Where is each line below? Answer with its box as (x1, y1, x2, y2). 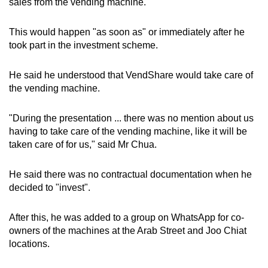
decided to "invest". (9, 182, 90, 193)
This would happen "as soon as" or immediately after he (9, 26, 245, 37)
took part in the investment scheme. (9, 39, 158, 50)
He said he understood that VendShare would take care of (9, 69, 253, 80)
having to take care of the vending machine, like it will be (9, 126, 247, 136)
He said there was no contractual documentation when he (9, 169, 252, 179)
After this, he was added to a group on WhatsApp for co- (9, 212, 244, 223)
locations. (9, 238, 50, 249)
